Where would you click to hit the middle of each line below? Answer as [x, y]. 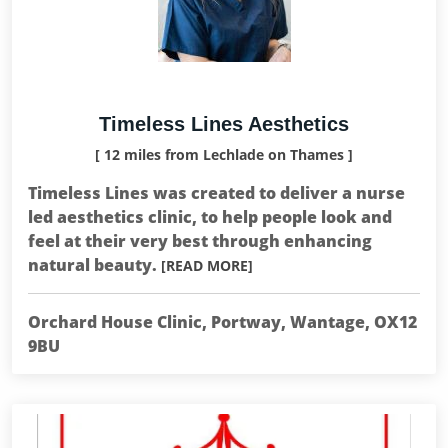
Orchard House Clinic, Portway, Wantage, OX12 [222, 322]
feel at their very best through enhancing [200, 241]
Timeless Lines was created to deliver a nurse [216, 193]
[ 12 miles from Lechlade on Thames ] [224, 154]
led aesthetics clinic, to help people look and [210, 217]
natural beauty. [94, 265]
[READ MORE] [207, 265]
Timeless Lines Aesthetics [224, 124]
